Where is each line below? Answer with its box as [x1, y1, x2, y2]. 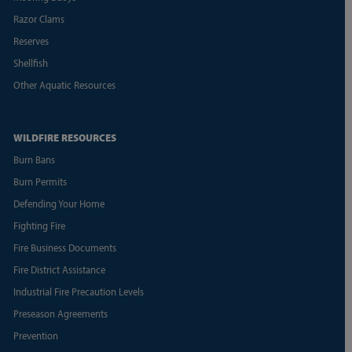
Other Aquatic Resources [13, 77, 115, 92]
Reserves [13, 33, 49, 48]
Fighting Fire [13, 218, 65, 233]
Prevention [13, 328, 58, 343]
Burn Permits [13, 174, 67, 189]
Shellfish [13, 55, 48, 70]
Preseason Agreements [13, 306, 108, 321]
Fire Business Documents [13, 240, 116, 255]
